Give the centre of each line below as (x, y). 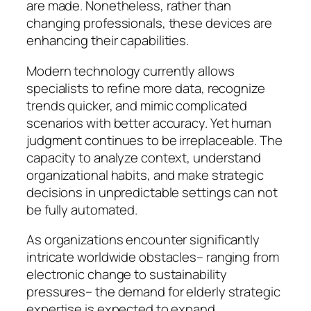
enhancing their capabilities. (108, 41)
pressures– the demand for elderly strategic (153, 292)
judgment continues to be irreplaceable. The (154, 140)
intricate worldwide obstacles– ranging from (153, 257)
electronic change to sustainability (127, 275)
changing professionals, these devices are (149, 23)
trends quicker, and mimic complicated (137, 105)
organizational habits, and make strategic (145, 175)
